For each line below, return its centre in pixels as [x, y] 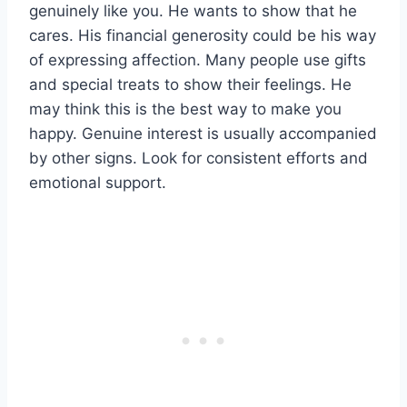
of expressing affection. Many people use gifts [198, 60]
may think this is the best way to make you [185, 109]
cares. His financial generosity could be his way [203, 36]
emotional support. [98, 183]
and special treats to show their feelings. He [190, 85]
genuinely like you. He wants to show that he [193, 11]
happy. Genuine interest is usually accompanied [203, 134]
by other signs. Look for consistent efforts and [199, 159]
